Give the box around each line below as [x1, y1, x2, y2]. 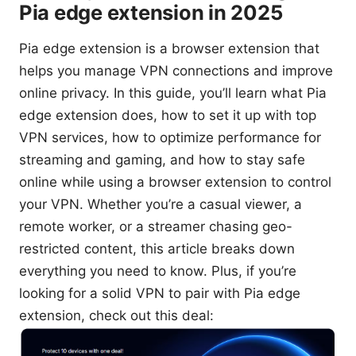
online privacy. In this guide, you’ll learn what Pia [19, 85, 327, 102]
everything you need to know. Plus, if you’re [19, 263, 296, 280]
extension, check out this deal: [19, 308, 214, 324]
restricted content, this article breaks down [19, 241, 295, 257]
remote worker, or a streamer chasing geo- [19, 219, 292, 235]
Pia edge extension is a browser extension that [19, 41, 319, 57]
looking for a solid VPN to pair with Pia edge [19, 285, 300, 302]
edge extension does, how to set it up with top [19, 107, 316, 124]
